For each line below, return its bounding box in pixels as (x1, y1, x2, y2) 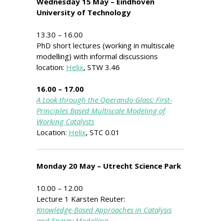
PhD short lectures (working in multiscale (37, 40, 175, 50)
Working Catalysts (37, 116, 94, 126)
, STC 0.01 (86, 127, 120, 137)
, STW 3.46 (83, 62, 120, 72)
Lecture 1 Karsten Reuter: (37, 193, 125, 204)
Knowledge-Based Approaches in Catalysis (37, 204, 172, 215)
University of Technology (37, 7, 131, 17)
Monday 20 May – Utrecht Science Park (37, 161, 181, 171)
